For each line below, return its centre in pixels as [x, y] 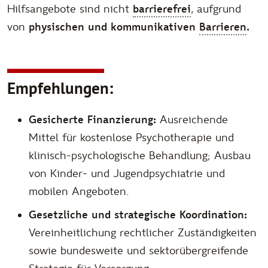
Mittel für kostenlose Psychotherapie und [131, 138]
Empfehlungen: [60, 88]
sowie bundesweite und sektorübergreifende [138, 251]
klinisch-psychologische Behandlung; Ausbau [140, 156]
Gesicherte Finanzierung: [92, 120]
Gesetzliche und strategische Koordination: [138, 215]
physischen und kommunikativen [114, 28]
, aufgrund [216, 10]
